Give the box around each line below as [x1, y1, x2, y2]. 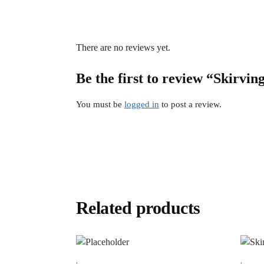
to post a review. [159, 99, 222, 109]
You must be [75, 99, 124, 109]
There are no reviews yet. [75, 42, 170, 52]
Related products [75, 198, 200, 218]
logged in [124, 99, 159, 109]
